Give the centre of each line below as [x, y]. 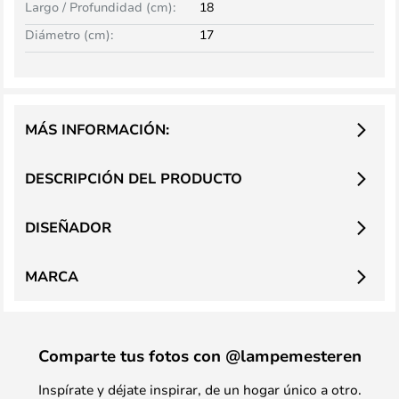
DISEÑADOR [68, 227]
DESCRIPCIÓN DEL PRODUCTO [134, 178]
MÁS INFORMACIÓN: [97, 129]
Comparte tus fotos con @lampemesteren [199, 355]
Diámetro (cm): [69, 34]
